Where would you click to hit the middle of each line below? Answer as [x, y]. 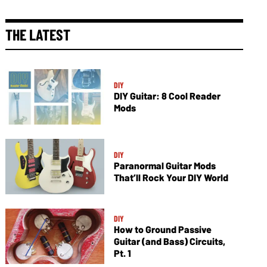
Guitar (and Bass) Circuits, [169, 241]
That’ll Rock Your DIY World [171, 178]
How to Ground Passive [162, 229]
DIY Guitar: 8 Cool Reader [167, 96]
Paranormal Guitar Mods [164, 166]
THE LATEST [38, 34]
